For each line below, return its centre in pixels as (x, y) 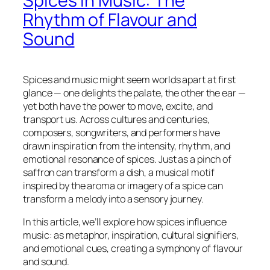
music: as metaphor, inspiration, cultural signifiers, (131, 235)
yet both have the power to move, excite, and (118, 106)
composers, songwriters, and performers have (121, 133)
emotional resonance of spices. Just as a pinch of (127, 159)
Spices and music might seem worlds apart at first (130, 80)
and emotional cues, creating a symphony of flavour (133, 249)
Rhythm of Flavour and (110, 20)
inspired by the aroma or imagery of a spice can (123, 186)
